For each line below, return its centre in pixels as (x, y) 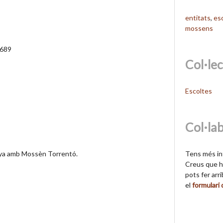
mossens (199, 28)
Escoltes (199, 91)
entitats (198, 17)
